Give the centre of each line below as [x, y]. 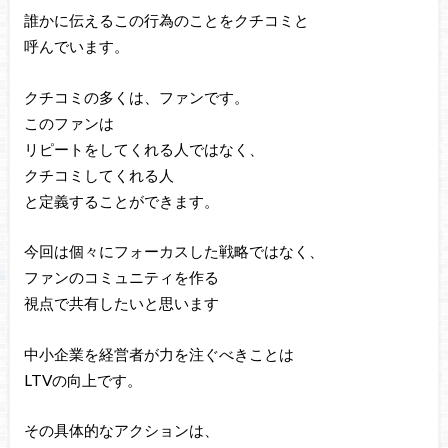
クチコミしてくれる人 [98, 174]
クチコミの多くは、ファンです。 [136, 96]
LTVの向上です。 [82, 379]
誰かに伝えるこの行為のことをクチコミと [166, 20]
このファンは [68, 122]
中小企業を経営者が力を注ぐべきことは [158, 353]
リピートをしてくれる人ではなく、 [143, 148]
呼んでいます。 [76, 46]
